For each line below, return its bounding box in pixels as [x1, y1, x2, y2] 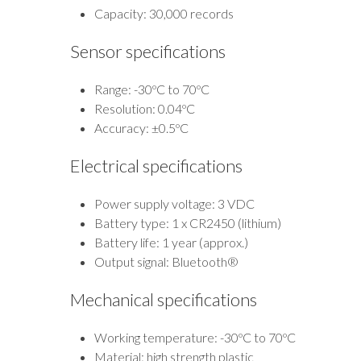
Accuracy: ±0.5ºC [94, 119, 189, 135]
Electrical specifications [70, 154, 243, 176]
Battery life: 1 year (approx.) [94, 234, 248, 250]
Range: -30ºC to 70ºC [94, 81, 210, 97]
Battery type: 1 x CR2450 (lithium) [94, 214, 281, 230]
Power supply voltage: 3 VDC [94, 195, 255, 211]
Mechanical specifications [70, 288, 257, 310]
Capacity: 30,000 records [94, 5, 234, 21]
